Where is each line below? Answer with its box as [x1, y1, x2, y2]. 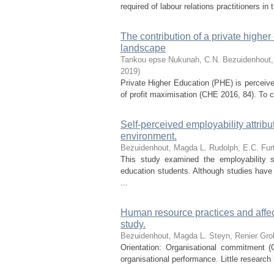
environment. [120, 131, 177, 141]
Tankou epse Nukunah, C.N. [120, 55, 220, 64]
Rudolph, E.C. [209, 143, 259, 152]
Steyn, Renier [209, 231, 257, 240]
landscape [120, 43, 166, 53]
